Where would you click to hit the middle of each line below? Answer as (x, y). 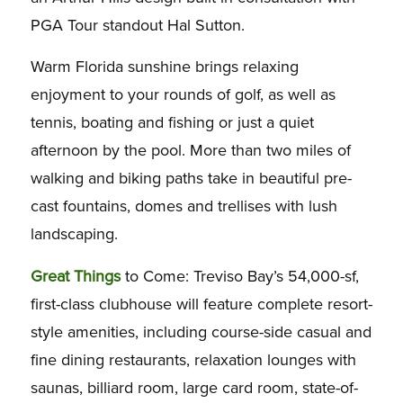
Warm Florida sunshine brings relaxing (164, 67)
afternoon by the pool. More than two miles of (190, 151)
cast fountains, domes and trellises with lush (184, 206)
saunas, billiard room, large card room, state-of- (194, 387)
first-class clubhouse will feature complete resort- (201, 304)
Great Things (77, 276)
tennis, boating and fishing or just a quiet (172, 123)
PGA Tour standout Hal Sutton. (137, 25)
